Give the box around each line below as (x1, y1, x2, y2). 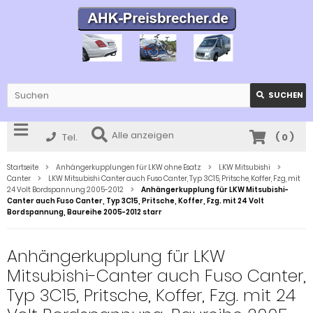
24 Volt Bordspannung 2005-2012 (7, 184, 124, 195)
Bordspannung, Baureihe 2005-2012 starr (7, 206, 162, 217)
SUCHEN (268, 89, 303, 101)
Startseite (7, 161, 38, 173)
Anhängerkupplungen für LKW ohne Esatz (56, 161, 201, 173)
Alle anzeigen (112, 128, 174, 142)
